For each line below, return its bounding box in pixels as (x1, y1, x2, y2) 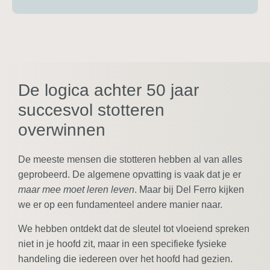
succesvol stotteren (18, 101, 165, 120)
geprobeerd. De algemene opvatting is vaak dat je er (18, 169, 241, 180)
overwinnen (18, 121, 105, 140)
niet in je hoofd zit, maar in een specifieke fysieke (18, 238, 227, 249)
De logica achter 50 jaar (18, 81, 199, 100)
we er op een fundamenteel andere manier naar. (18, 199, 222, 210)
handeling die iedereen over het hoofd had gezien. (18, 253, 233, 264)
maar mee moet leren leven (18, 184, 134, 195)
